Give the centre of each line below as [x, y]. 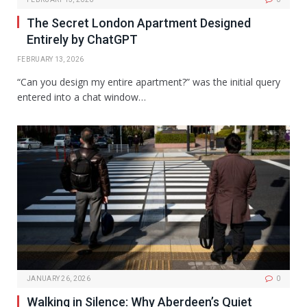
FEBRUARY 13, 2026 [51, 59]
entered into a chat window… [82, 97]
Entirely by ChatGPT [82, 39]
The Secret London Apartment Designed [139, 23]
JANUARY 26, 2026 [59, 279]
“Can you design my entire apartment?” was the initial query [149, 82]
